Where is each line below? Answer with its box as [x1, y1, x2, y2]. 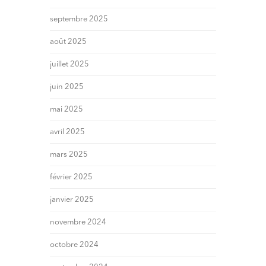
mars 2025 [50, 151, 88, 159]
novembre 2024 [50, 218, 106, 227]
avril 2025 [50, 128, 85, 137]
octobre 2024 [50, 241, 99, 249]
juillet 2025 [50, 61, 89, 69]
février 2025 [50, 173, 93, 182]
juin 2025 [50, 83, 84, 91]
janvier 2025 [50, 196, 94, 204]
